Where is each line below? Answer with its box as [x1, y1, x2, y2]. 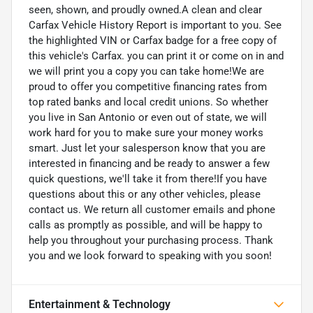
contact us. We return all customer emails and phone [29, 203, 275, 216]
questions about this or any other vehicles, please [29, 187, 261, 201]
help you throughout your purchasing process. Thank [29, 233, 273, 247]
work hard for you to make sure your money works [29, 126, 263, 139]
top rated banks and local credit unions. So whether [29, 95, 268, 108]
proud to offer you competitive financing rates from [29, 80, 267, 93]
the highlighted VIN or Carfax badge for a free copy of [29, 34, 277, 47]
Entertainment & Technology [29, 297, 170, 311]
